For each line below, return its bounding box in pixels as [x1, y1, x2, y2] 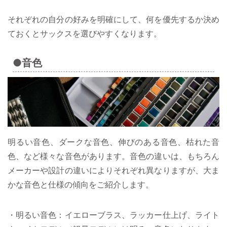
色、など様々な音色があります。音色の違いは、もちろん [8, 151, 219, 162]
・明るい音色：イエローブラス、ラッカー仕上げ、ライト [8, 210, 219, 220]
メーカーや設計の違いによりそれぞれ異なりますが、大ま [8, 165, 219, 176]
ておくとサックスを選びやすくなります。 [8, 28, 162, 39]
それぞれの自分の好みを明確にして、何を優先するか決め [8, 14, 219, 25]
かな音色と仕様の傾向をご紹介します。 [8, 179, 154, 190]
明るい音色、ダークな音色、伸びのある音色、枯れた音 [8, 137, 219, 147]
